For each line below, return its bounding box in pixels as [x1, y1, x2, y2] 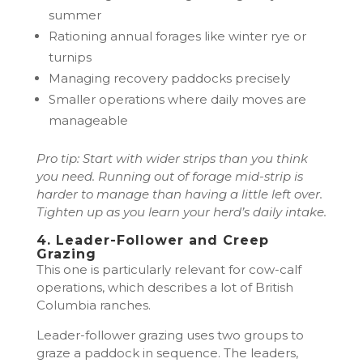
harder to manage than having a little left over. [36, 186, 322, 203]
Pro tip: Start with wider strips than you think [36, 151, 308, 167]
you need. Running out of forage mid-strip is [36, 169, 303, 185]
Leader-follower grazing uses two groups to [36, 327, 304, 344]
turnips [48, 49, 92, 66]
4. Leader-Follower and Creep [36, 233, 269, 249]
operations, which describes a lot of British [36, 280, 293, 296]
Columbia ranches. [36, 297, 151, 314]
